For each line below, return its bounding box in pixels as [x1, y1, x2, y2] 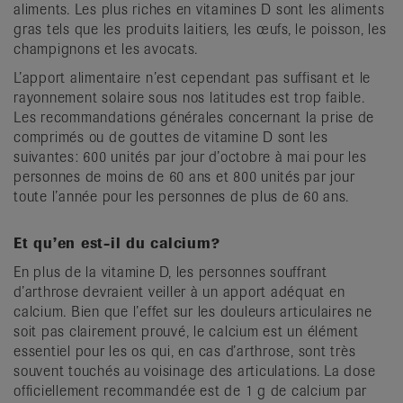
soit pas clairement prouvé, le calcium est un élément [13, 321, 359, 341]
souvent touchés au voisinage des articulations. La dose [13, 361, 376, 381]
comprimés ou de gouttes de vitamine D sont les [13, 127, 328, 147]
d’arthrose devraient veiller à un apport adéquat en [13, 282, 345, 301]
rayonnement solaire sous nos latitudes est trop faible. [13, 87, 365, 107]
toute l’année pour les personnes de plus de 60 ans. [13, 186, 349, 206]
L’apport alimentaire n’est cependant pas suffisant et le [13, 67, 371, 87]
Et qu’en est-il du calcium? [13, 233, 220, 253]
